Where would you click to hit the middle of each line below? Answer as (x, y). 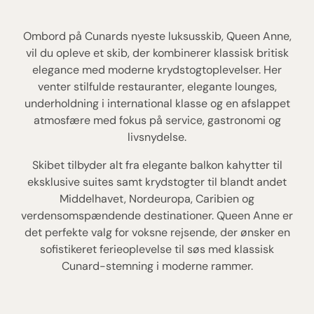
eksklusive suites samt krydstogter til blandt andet (157, 182)
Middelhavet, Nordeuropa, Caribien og (157, 199)
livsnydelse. (157, 137)
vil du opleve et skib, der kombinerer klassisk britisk (157, 53)
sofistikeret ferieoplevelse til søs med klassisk (157, 250)
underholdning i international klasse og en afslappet (157, 104)
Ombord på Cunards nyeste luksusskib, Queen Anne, (157, 36)
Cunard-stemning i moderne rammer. (157, 266)
